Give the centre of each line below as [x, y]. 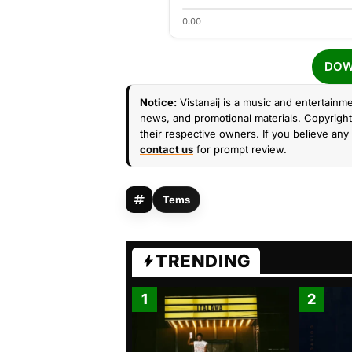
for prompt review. [240, 149]
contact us [167, 149]
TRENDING [203, 261]
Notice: [158, 102]
